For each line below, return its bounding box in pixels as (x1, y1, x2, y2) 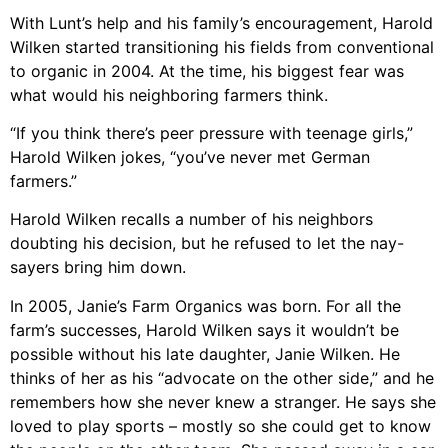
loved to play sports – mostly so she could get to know (10, 415, 431, 436)
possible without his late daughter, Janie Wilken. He (10, 343, 400, 364)
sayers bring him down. (10, 257, 186, 278)
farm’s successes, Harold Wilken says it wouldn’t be (10, 319, 399, 340)
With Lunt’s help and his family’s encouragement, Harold (10, 12, 433, 33)
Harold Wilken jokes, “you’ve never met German (10, 147, 370, 168)
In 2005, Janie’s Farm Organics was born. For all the (10, 295, 401, 316)
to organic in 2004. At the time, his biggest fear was (10, 60, 404, 81)
